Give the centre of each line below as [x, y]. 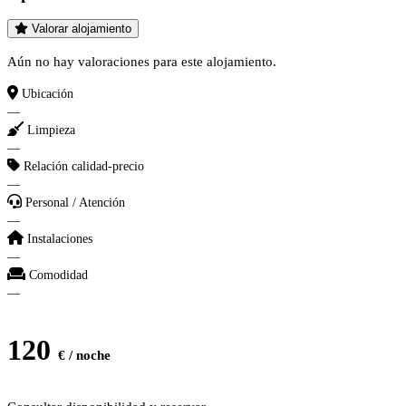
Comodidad [58, 275]
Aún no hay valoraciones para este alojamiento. [142, 61]
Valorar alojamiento [82, 28]
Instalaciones [60, 238]
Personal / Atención [75, 202]
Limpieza [51, 130]
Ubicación [48, 93]
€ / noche [84, 355]
